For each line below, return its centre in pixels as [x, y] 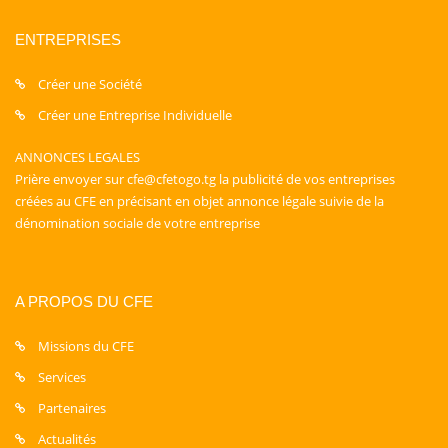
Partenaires [72, 408]
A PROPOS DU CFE [84, 301]
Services [62, 377]
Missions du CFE [86, 346]
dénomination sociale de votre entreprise [137, 223]
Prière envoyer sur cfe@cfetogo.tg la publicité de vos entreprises [205, 179]
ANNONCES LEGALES [77, 157]
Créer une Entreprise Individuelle [135, 115]
